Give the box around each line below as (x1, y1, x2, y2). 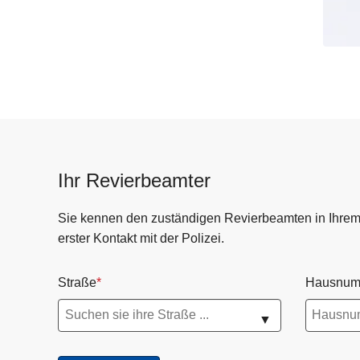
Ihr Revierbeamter (58, 170, 211, 192)
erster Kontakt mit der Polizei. (58, 231, 224, 246)
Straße (58, 276, 96, 290)
